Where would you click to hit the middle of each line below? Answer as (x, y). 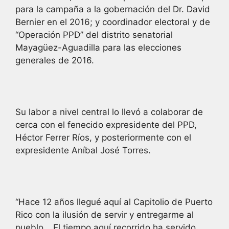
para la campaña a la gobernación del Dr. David (113, 9)
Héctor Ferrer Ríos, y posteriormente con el (103, 137)
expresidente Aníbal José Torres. (83, 150)
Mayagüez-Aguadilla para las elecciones (98, 47)
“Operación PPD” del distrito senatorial (94, 35)
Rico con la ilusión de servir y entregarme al (105, 214)
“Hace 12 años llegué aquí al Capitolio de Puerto (114, 202)
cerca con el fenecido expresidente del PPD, (106, 124)
